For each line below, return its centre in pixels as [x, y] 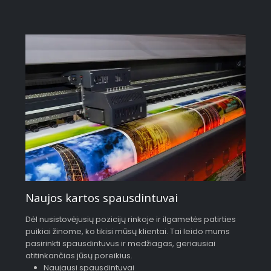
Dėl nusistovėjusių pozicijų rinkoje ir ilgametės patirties [131, 220]
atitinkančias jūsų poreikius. [79, 256]
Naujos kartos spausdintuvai [102, 198]
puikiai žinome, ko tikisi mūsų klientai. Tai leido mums [128, 232]
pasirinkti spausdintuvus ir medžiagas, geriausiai [121, 244]
